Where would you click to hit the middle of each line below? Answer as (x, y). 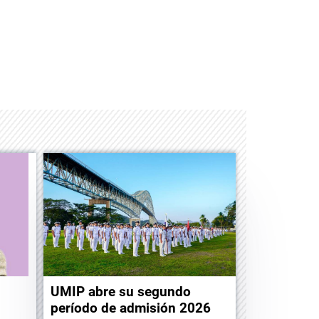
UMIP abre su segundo (121, 292)
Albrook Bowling (150, 79)
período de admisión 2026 (131, 308)
